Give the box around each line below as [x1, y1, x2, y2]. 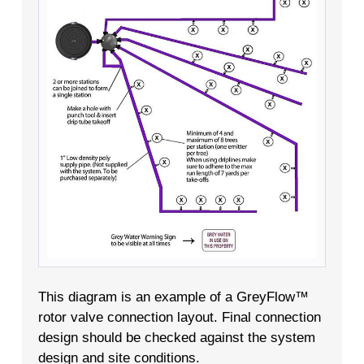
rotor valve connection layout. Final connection [37, 310, 321, 326]
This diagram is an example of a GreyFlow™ [37, 289, 309, 305]
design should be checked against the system [37, 330, 315, 346]
